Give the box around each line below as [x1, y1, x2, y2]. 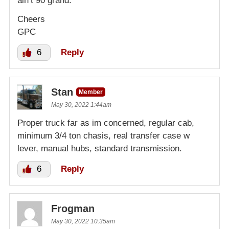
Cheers [17, 14, 45, 25]
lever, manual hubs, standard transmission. [17, 144, 182, 154]
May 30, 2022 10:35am [51, 218, 115, 225]
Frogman [51, 203, 95, 215]
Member [79, 88, 103, 96]
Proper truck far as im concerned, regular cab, [17, 118, 194, 128]
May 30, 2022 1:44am [51, 101, 111, 109]
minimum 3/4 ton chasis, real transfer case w [17, 131, 190, 141]
